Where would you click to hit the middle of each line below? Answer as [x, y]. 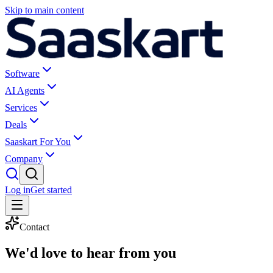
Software [22, 73]
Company [24, 159]
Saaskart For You [38, 142]
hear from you [131, 253]
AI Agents [25, 90]
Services [21, 108]
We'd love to [46, 253]
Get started [51, 190]
